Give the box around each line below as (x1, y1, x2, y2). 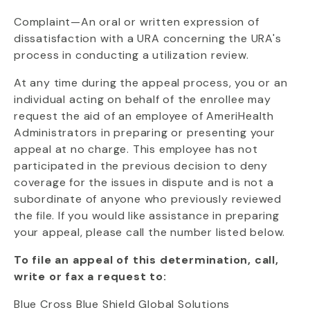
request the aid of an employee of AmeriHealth (14, 109, 274, 123)
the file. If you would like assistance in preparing (14, 208, 280, 223)
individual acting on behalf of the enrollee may (14, 92, 271, 107)
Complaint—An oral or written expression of (14, 15, 259, 29)
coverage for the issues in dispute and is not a (14, 175, 274, 190)
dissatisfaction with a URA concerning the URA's (14, 31, 282, 46)
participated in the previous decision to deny (14, 158, 268, 173)
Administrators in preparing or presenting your (14, 125, 275, 140)
